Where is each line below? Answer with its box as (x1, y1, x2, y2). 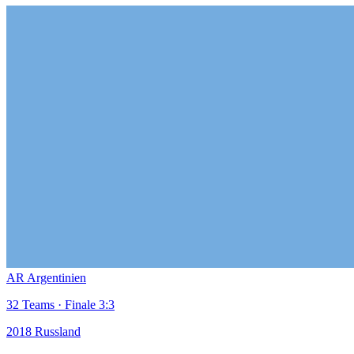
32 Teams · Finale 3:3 (6, 297, 115, 311)
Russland (35, 324, 81, 338)
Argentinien (27, 270, 86, 284)
